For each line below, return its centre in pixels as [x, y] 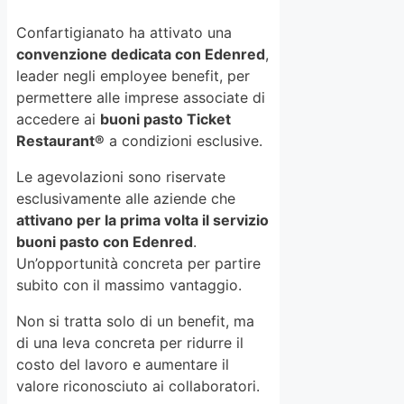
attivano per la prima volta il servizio [142, 220]
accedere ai [58, 119]
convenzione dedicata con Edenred [141, 55]
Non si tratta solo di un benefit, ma [135, 321]
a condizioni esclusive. [184, 141]
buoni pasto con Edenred [105, 242]
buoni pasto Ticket [165, 119]
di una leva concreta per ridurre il [130, 343]
